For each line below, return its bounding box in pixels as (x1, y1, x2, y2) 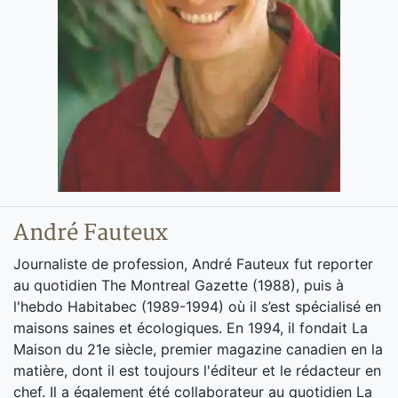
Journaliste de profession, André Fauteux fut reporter (13, 255, 373, 273)
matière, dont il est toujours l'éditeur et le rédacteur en (13, 362, 381, 379)
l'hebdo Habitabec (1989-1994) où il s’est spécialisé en (13, 298, 381, 315)
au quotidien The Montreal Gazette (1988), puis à (13, 276, 344, 294)
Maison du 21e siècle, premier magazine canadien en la (13, 340, 383, 358)
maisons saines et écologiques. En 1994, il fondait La (13, 319, 368, 337)
